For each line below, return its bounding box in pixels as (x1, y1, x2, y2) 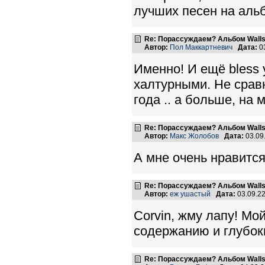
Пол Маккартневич (170, 43, 232, 51)
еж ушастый (170, 190, 211, 198)
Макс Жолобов (170, 132, 219, 140)
